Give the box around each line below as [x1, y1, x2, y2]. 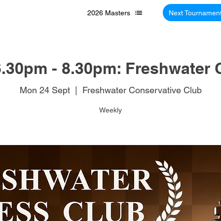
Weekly [99, 106, 122, 114]
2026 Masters [87, 8, 130, 17]
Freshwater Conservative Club [82, 84, 202, 95]
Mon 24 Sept [19, 84, 70, 95]
